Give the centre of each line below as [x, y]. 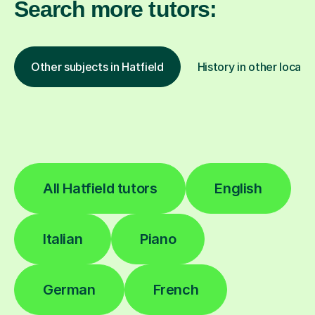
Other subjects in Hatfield [97, 67]
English [238, 189]
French [176, 290]
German [69, 290]
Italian [63, 239]
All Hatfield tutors [100, 189]
